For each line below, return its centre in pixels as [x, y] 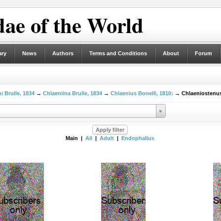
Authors [63, 53]
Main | [75, 138]
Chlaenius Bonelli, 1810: [142, 93]
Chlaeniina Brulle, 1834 [72, 93]
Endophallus [138, 138]
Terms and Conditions [118, 53]
